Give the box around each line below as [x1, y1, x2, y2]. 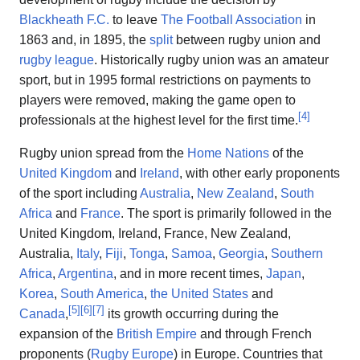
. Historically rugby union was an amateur [94, 52, 329, 67]
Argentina [58, 266, 113, 280]
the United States [150, 286, 248, 301]
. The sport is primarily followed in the [121, 206, 332, 220]
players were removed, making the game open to [19, 92, 296, 107]
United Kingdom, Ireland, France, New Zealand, [19, 226, 291, 240]
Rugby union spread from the [19, 145, 187, 160]
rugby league [19, 52, 94, 67]
